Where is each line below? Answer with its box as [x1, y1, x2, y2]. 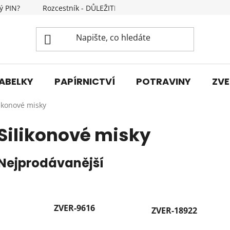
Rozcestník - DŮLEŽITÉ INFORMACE [43, 3, 162, 13]
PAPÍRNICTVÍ [54, 74, 115, 88]
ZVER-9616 [53, 202, 95, 214]
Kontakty [184, 3, 214, 13]
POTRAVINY [136, 74, 191, 88]
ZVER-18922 [151, 205, 197, 217]
